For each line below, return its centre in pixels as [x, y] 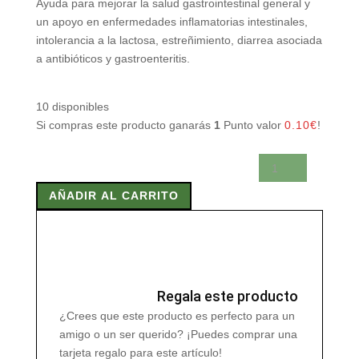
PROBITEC [63, 162]
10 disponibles [72, 107]
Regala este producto [227, 296]
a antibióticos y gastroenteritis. [113, 58]
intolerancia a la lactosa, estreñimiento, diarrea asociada [179, 40]
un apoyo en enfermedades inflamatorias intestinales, [171, 22]
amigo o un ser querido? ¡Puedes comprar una [178, 335]
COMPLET [62, 180]
